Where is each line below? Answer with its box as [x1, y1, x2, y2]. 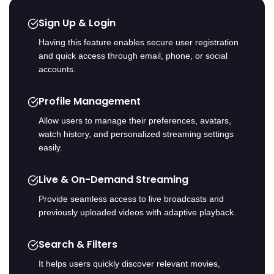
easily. [39, 143, 62, 153]
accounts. [39, 64, 76, 75]
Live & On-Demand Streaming [39, 172, 188, 187]
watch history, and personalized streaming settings [39, 129, 234, 139]
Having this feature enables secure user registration [39, 37, 239, 48]
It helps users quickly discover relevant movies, [39, 259, 220, 269]
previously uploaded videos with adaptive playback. [39, 207, 236, 218]
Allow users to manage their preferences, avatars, [39, 116, 231, 126]
